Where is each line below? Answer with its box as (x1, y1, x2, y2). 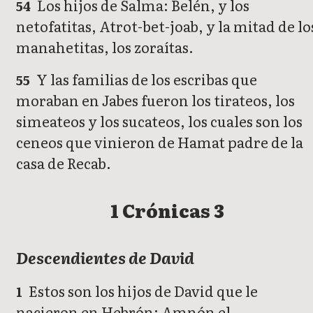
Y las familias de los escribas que (34, 68, 258, 89)
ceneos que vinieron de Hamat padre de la (16, 131, 303, 152)
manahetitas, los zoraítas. (16, 36, 194, 57)
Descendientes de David (16, 246, 194, 270)
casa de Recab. (16, 152, 111, 173)
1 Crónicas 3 (110, 196, 224, 224)
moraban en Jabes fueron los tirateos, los (16, 89, 295, 110)
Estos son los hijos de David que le (26, 280, 259, 302)
